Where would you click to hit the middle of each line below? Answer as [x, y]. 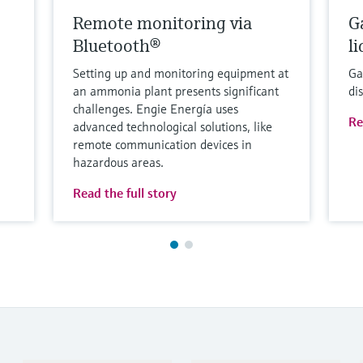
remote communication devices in [163, 144]
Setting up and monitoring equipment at [181, 73]
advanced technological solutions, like [173, 126]
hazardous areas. [119, 162]
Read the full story [125, 192]
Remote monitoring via [163, 23]
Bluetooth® [117, 45]
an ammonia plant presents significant [176, 90]
